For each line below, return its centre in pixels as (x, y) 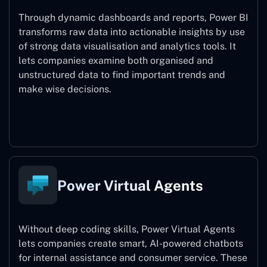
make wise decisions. (65, 89)
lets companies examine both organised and (116, 61)
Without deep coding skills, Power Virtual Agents (127, 229)
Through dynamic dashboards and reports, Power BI (133, 18)
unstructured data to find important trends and (122, 75)
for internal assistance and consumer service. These (133, 258)
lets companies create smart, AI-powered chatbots (131, 244)
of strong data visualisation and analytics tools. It (127, 46)
